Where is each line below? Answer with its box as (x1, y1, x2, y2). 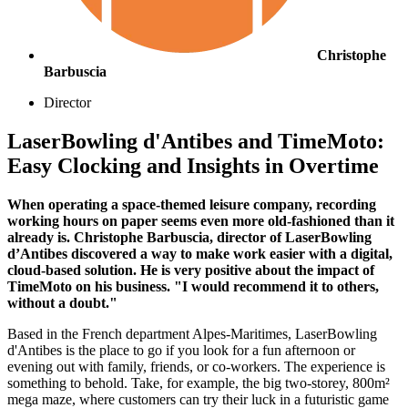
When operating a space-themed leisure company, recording (7, 196, 376, 212)
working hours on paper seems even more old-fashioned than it (7, 212, 394, 229)
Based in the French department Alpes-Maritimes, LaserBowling (7, 325, 377, 342)
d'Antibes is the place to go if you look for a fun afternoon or (7, 342, 355, 358)
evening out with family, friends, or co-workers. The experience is (7, 358, 385, 374)
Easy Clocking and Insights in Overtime (7, 153, 379, 178)
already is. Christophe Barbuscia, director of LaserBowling (7, 229, 372, 245)
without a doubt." (7, 294, 117, 311)
